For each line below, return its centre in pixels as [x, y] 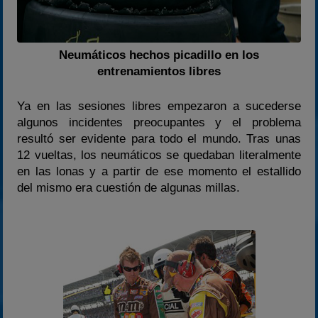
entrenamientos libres [159, 71]
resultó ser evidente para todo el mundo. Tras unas [159, 138]
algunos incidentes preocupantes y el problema [159, 122]
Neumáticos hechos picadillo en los [159, 55]
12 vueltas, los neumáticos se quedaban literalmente [159, 155]
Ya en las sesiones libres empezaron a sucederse [159, 106]
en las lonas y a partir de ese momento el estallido [159, 171]
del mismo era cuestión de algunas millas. [129, 187]
